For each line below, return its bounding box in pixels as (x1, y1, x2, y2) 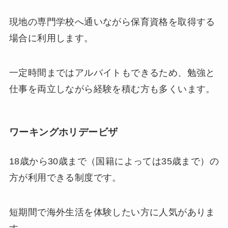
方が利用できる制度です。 (9, 173, 122, 183)
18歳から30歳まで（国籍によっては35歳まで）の (9, 156, 219, 167)
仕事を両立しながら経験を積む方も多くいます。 (9, 83, 215, 94)
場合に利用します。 (9, 33, 94, 43)
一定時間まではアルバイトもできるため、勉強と (9, 67, 215, 78)
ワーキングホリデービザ (9, 127, 118, 138)
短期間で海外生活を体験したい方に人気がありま (9, 207, 215, 218)
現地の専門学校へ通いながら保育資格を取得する (9, 16, 215, 27)
